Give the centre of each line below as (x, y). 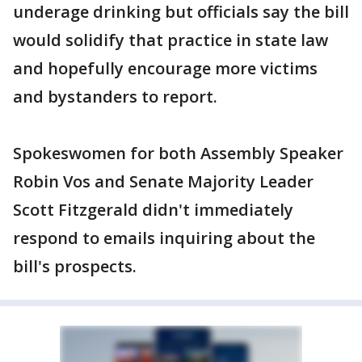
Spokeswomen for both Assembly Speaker (178, 153)
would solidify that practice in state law (170, 40)
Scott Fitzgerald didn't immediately (153, 210)
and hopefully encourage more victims (165, 68)
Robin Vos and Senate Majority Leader (163, 181)
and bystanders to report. (115, 97)
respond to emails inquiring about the (164, 238)
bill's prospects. (75, 266)
